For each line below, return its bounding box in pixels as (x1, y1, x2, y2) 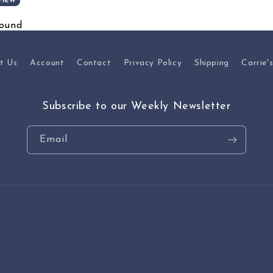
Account (30, 58, 65, 68)
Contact (77, 58, 112, 68)
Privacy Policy (123, 58, 182, 68)
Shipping (194, 58, 229, 68)
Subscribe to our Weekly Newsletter (42, 101, 231, 112)
